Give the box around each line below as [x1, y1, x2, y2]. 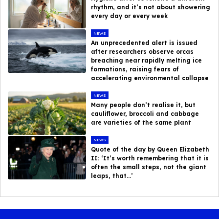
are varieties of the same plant [91, 118, 192, 126]
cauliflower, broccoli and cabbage [91, 109, 199, 117]
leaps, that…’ [91, 172, 133, 179]
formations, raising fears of [91, 65, 179, 73]
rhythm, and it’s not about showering [91, 3, 211, 11]
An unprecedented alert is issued [91, 39, 198, 46]
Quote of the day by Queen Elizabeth [91, 145, 210, 153]
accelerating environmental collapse [91, 74, 209, 82]
